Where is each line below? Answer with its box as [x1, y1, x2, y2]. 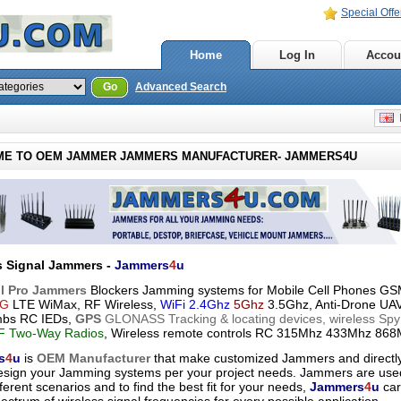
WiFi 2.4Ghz [160, 297, 230, 311]
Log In [279, 48, 315, 62]
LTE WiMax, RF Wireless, [9, 297, 160, 311]
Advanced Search [135, 81, 226, 93]
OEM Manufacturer [37, 351, 150, 365]
